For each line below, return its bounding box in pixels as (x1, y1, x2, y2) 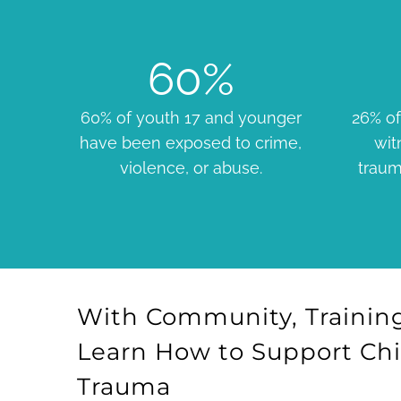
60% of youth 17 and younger (80, 108, 302, 127)
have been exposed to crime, (80, 133, 303, 152)
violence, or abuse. (119, 158, 262, 177)
